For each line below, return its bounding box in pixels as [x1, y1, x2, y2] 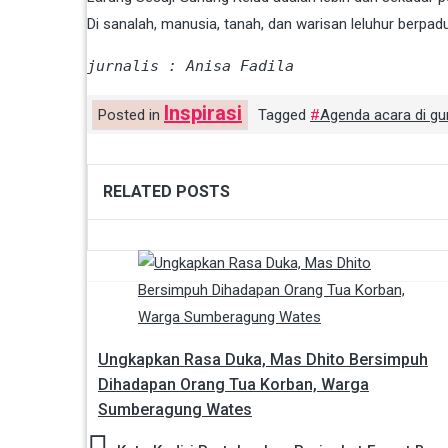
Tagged [258, 106, 310, 125]
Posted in [98, 106, 164, 125]
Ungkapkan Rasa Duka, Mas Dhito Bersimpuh [98, 350, 428, 370]
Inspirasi [164, 101, 242, 126]
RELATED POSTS [103, 182, 230, 202]
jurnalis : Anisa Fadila [87, 57, 294, 76]
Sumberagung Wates [98, 400, 252, 420]
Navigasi [86, 314, 173, 341]
